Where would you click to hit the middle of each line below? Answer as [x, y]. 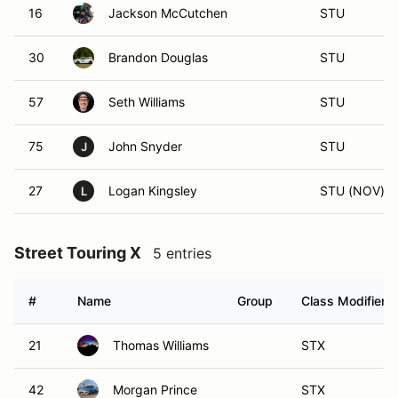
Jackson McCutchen [168, 13]
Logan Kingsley [153, 191]
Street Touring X [78, 253]
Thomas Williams [161, 345]
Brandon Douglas [158, 57]
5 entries [182, 253]
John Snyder [145, 146]
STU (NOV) [352, 191]
